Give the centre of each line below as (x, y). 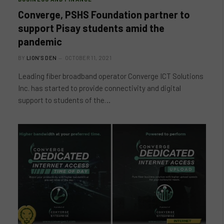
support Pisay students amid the (91, 28)
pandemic (40, 41)
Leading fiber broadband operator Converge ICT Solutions (111, 76)
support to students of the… (64, 100)
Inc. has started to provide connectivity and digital (99, 88)
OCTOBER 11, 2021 (88, 57)
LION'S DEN (42, 57)
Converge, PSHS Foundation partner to (104, 14)
